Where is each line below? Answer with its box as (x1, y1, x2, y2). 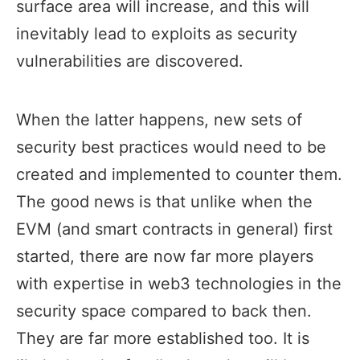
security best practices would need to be (16, 137, 326, 157)
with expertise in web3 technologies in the (16, 274, 342, 294)
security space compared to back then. (16, 301, 312, 321)
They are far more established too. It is (16, 329, 309, 349)
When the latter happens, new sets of (16, 110, 302, 130)
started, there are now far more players (16, 247, 313, 267)
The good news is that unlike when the (16, 192, 313, 212)
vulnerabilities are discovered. (16, 51, 243, 72)
